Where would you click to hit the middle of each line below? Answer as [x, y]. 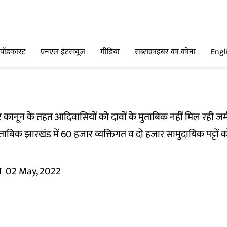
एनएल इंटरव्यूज [63, 52]
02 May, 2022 [33, 171]
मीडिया [110, 52]
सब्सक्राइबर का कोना [165, 52]
